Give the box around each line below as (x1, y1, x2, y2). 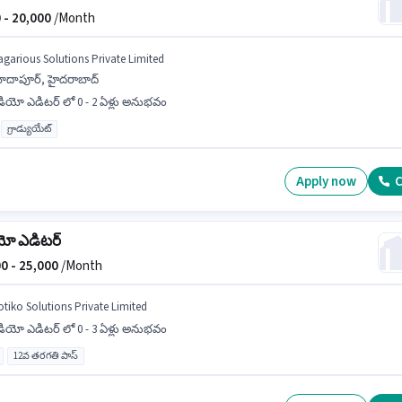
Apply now (296, 171, 357, 191)
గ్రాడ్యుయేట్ (6, 122, 51, 135)
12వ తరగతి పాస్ (13, 349, 78, 363)
